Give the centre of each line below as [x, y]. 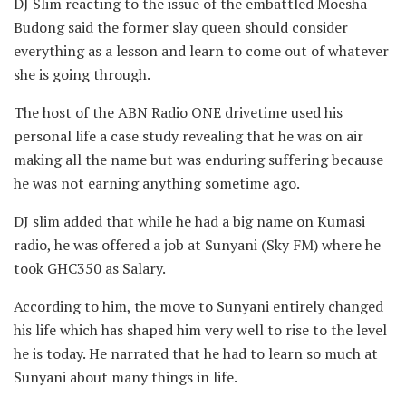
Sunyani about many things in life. [126, 377]
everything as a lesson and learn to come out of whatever [201, 50]
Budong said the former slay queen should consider [181, 27]
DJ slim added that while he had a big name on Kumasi [189, 221]
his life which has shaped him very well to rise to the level [200, 329]
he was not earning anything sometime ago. [157, 183]
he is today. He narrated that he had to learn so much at [196, 353]
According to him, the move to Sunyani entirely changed [198, 306]
